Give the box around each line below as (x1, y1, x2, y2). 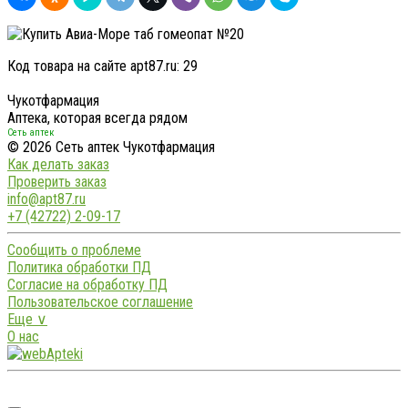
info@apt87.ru (7, 190, 86, 209)
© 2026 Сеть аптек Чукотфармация (7, 138, 215, 157)
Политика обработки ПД (7, 259, 151, 277)
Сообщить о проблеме (7, 241, 141, 260)
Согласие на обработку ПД (7, 276, 168, 294)
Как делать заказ (7, 156, 109, 174)
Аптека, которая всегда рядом (7, 109, 188, 127)
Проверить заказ (7, 173, 107, 191)
